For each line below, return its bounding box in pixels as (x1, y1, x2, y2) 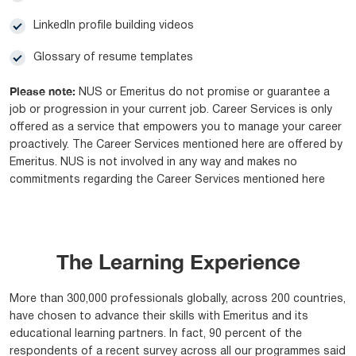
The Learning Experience (56, 249, 300, 274)
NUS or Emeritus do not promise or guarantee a (75, 87, 330, 98)
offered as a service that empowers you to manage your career (10, 122, 342, 133)
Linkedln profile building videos (33, 20, 194, 31)
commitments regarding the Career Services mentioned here (10, 174, 325, 185)
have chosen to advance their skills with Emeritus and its (10, 311, 308, 322)
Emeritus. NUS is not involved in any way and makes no (10, 157, 297, 168)
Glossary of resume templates (33, 52, 193, 63)
